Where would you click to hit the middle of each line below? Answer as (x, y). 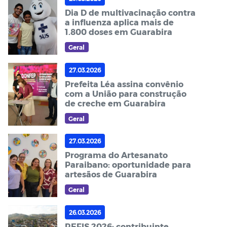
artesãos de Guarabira (111, 174)
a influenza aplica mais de (119, 22)
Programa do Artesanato (116, 155)
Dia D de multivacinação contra (130, 12)
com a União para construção (125, 93)
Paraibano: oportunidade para (128, 165)
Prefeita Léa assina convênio (124, 84)
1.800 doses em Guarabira (118, 31)
